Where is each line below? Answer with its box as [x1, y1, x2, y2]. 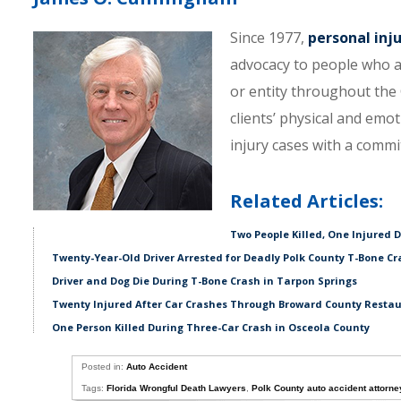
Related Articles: [230, 189, 383, 213]
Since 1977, [230, 28, 308, 47]
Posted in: [81, 362, 126, 371]
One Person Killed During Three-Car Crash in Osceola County [52, 320, 370, 334]
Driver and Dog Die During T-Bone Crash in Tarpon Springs [52, 274, 357, 287]
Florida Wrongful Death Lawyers [107, 383, 246, 393]
